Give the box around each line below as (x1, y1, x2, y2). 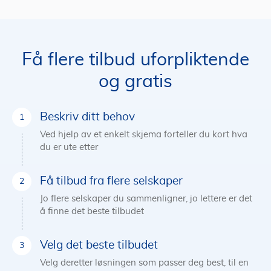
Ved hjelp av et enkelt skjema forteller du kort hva (40, 130, 247, 140)
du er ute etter (40, 143, 98, 152)
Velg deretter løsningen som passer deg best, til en (40, 258, 249, 268)
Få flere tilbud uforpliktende (22, 51, 249, 70)
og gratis (99, 73, 172, 91)
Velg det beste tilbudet (40, 240, 158, 252)
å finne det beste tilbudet (40, 207, 144, 217)
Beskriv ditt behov (40, 111, 135, 123)
